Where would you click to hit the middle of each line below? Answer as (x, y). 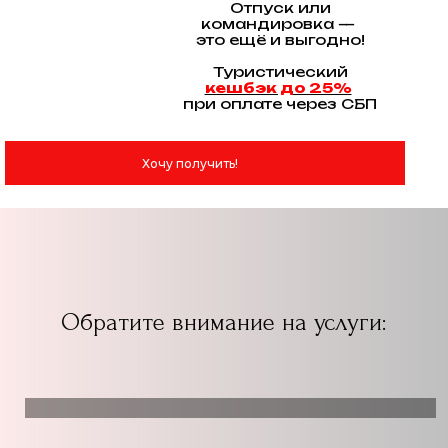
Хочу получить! (190, 163)
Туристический (280, 71)
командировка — (280, 23)
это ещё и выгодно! (280, 39)
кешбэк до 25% (278, 87)
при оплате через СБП (280, 103)
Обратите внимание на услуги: (224, 322)
